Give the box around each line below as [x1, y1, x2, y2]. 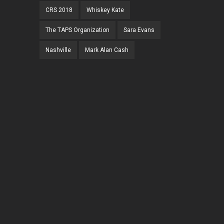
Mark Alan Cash [85, 46, 128, 54]
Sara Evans [123, 26, 154, 34]
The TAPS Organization [45, 26, 109, 34]
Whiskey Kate [86, 6, 124, 14]
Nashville [45, 46, 71, 54]
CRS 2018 [45, 6, 72, 14]
